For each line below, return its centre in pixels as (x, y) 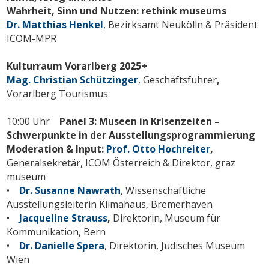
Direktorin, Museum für (166, 218)
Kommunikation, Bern (56, 231)
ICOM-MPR (32, 38)
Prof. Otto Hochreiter (159, 149)
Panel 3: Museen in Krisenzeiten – (138, 121)
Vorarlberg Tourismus (58, 93)
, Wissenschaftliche (164, 190)
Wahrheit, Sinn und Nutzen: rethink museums (117, 11)
